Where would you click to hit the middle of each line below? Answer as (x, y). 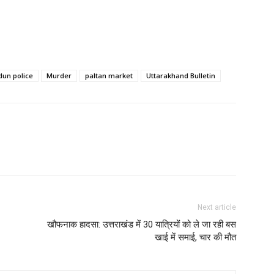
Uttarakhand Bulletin (181, 76)
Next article (217, 207)
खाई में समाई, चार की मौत (195, 237)
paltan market (109, 76)
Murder (59, 76)
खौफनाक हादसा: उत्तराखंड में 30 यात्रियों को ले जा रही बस (142, 224)
